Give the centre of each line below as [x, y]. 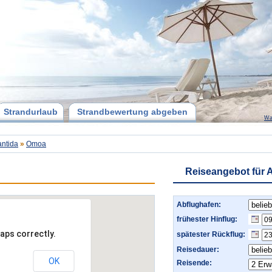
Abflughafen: [199, 205]
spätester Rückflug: [211, 234]
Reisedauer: [198, 250]
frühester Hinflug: [207, 219]
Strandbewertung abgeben [132, 112]
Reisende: [194, 263]
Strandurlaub [30, 112]
